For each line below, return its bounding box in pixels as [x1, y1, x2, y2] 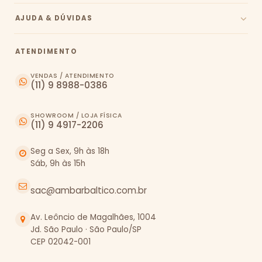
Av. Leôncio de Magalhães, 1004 [30, 212, 156, 223]
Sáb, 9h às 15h [30, 158, 85, 170]
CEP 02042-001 [30, 236, 91, 248]
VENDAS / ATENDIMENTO [30, 71, 115, 81]
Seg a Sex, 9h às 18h [30, 146, 109, 157]
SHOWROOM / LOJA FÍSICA [30, 111, 122, 120]
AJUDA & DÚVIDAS [15, 13, 93, 23]
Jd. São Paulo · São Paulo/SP [30, 224, 142, 236]
